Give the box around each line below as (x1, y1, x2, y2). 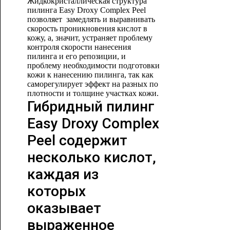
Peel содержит (27, 132, 127, 149)
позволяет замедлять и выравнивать (27, 15, 155, 24)
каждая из (27, 166, 99, 183)
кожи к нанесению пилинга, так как (27, 70, 154, 79)
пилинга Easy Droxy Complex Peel (27, 6, 146, 14)
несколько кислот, (27, 149, 156, 166)
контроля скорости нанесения (27, 43, 131, 51)
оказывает (27, 200, 101, 217)
